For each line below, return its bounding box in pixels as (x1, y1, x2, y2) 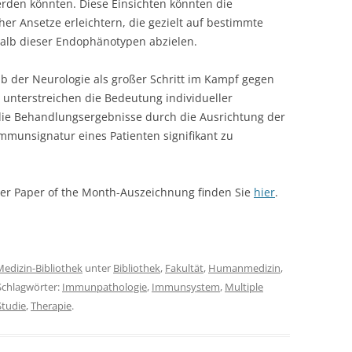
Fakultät (165, 260, 203, 275)
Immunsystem (152, 279, 220, 294)
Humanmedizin (208, 260, 280, 275)
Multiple (225, 279, 263, 294)
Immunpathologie (62, 279, 147, 294)
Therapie (31, 298, 71, 313)
